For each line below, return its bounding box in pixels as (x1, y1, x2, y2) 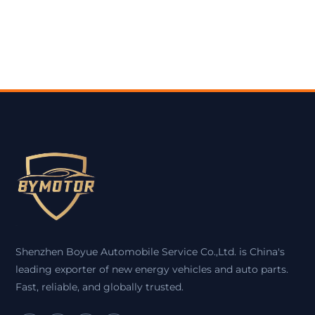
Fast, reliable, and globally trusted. (15, 281, 184, 293)
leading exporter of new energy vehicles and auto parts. (15, 263, 289, 276)
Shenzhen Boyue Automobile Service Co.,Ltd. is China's (15, 245, 285, 258)
